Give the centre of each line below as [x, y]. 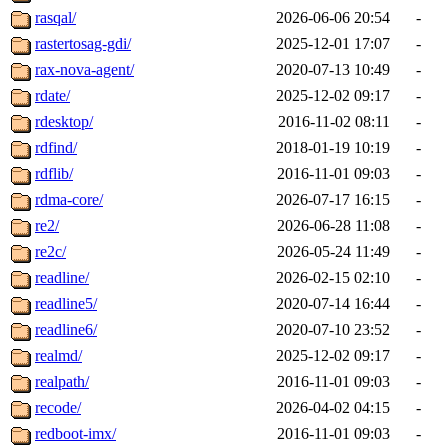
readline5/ [66, 304]
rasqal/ [55, 18]
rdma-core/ [69, 200]
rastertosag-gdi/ [83, 44]
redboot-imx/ [75, 434]
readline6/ [66, 330]
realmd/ [58, 356]
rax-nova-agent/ [84, 70]
